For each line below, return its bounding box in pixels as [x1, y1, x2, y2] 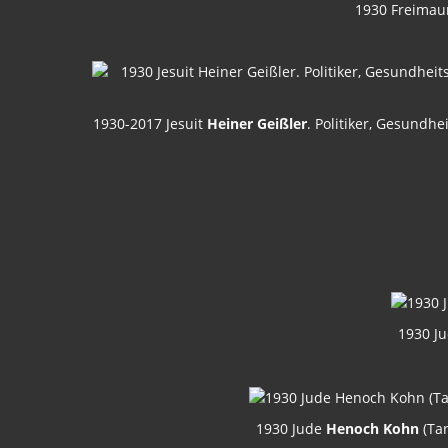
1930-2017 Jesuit [93, 113, 207, 133]
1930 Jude [255, 418, 326, 438]
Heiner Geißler [207, 113, 307, 133]
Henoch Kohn [325, 418, 419, 438]
